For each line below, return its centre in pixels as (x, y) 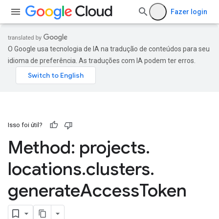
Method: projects (77, 147)
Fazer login (189, 12)
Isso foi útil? (25, 125)
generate (44, 190)
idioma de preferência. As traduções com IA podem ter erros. (102, 61)
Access (110, 190)
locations (45, 169)
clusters (118, 169)
